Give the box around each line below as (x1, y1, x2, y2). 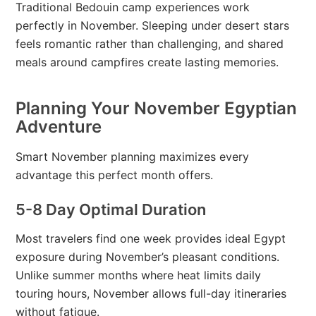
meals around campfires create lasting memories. (16, 55, 279, 70)
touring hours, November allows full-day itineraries (16, 286, 287, 301)
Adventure (16, 116, 102, 138)
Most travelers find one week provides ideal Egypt (16, 231, 286, 246)
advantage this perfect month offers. (16, 168, 214, 183)
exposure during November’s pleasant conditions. (16, 250, 280, 265)
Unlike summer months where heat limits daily (16, 268, 262, 283)
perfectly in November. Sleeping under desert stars (16, 18, 290, 33)
